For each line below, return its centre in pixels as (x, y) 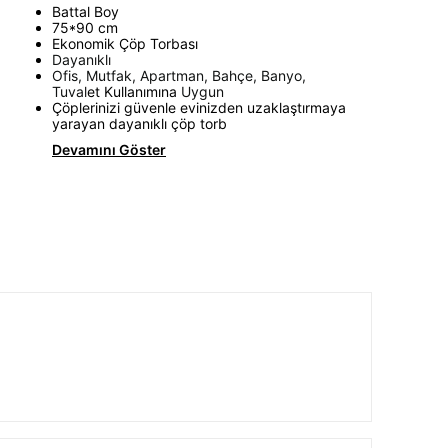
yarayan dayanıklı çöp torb (139, 124)
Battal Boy (85, 12)
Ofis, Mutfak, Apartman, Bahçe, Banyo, (179, 76)
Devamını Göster (109, 150)
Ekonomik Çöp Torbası (125, 44)
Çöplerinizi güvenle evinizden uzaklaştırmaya (199, 108)
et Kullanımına (132, 92)
